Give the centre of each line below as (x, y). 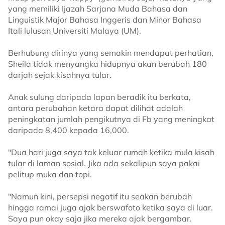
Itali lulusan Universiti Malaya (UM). (75, 31)
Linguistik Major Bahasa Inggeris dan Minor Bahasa (105, 20)
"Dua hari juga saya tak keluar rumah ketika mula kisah (111, 152)
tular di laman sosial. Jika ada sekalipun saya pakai (104, 163)
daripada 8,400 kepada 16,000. (69, 130)
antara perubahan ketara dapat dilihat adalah (95, 108)
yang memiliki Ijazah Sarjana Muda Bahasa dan (98, 9)
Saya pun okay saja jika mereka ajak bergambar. (100, 219)
